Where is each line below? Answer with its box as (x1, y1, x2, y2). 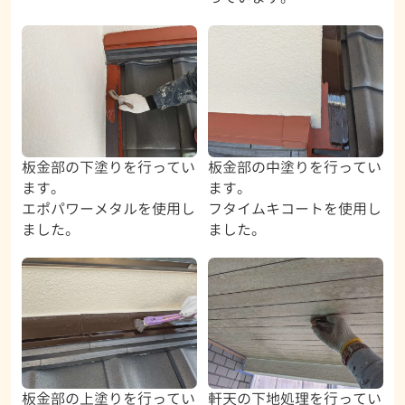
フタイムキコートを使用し (207, 198, 381, 219)
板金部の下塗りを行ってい (21, 156, 195, 177)
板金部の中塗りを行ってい (207, 156, 381, 177)
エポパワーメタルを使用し (21, 198, 195, 219)
